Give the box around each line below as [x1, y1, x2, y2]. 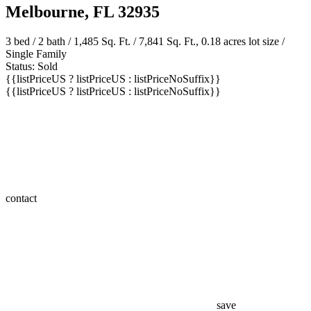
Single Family [6, 48, 67, 60]
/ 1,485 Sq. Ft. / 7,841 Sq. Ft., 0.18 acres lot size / [65, 35, 285, 48]
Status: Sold [6, 60, 58, 73]
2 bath [38, 35, 65, 48]
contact [6, 192, 40, 205]
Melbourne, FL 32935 [6, 3, 160, 22]
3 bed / [6, 35, 38, 48]
